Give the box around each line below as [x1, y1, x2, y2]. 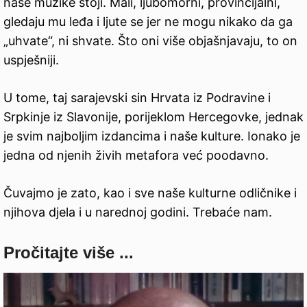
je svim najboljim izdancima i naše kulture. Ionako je [3, 129, 300, 144]
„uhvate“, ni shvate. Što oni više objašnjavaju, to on [3, 34, 297, 49]
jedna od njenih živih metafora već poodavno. [3, 148, 269, 163]
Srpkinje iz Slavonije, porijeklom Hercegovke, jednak [3, 110, 304, 125]
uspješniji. [3, 53, 59, 68]
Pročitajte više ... [3, 243, 134, 262]
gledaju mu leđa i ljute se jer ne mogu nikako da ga [3, 14, 293, 29]
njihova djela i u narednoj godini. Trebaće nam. [3, 205, 272, 220]
